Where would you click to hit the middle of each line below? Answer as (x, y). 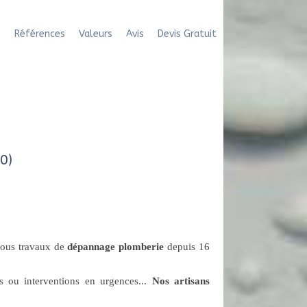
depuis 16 (187, 247)
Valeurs (96, 34)
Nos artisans (181, 281)
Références (40, 34)
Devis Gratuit (187, 34)
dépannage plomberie (116, 247)
